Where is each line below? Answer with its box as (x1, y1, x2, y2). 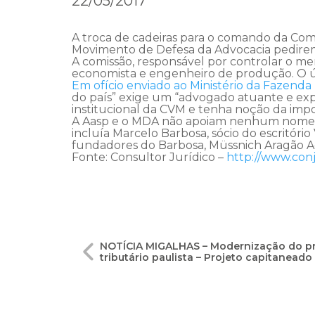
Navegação (71, 231, 195, 259)
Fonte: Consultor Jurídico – (72, 150, 226, 164)
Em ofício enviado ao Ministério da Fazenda (72, 78, 311, 92)
